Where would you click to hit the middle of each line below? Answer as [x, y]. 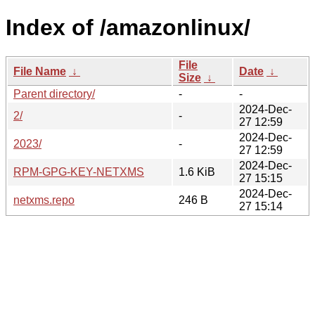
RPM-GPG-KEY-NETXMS [79, 172]
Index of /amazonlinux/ [128, 28]
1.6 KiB [197, 172]
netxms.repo [44, 200]
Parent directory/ [54, 94]
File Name [40, 71]
